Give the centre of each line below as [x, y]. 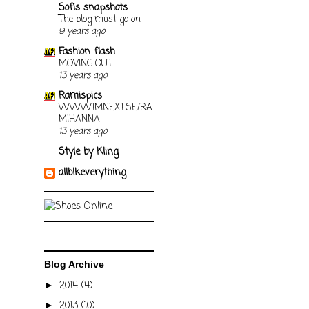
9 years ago [82, 31]
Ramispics [80, 96]
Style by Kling [89, 152]
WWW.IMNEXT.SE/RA [106, 107]
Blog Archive [74, 265]
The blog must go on [100, 19]
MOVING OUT [86, 63]
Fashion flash [87, 52]
